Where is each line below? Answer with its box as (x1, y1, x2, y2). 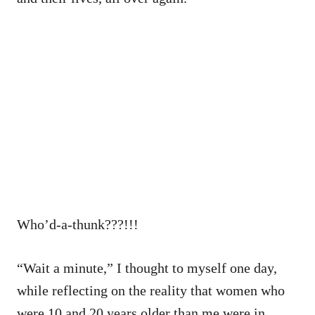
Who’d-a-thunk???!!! (17, 216, 139, 232)
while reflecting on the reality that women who (17, 282, 285, 298)
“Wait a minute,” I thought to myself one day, (17, 259, 277, 276)
